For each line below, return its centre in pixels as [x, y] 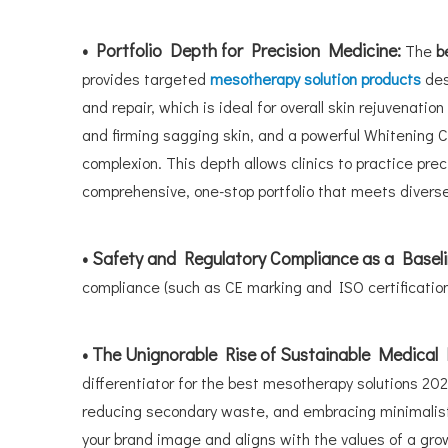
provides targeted [146, 78]
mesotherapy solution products [317, 78]
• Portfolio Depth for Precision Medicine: [241, 50]
